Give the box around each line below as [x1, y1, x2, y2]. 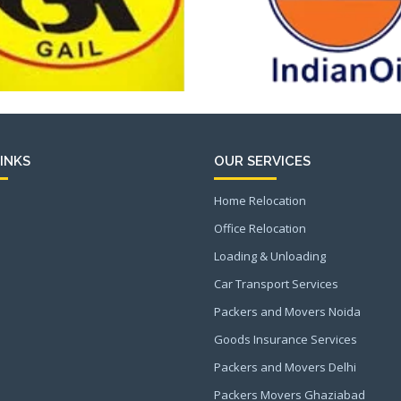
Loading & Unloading [214, 247, 326, 264]
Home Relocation [214, 192, 306, 209]
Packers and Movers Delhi [214, 358, 356, 375]
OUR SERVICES [214, 152, 311, 169]
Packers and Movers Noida [214, 303, 361, 320]
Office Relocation [214, 219, 306, 236]
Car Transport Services [214, 275, 338, 292]
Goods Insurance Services [214, 330, 357, 347]
